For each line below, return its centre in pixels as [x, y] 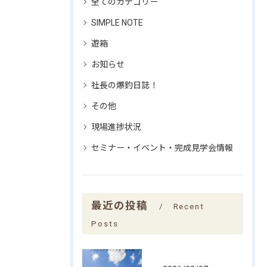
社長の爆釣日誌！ [125, 85]
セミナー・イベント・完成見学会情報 [162, 148]
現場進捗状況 [116, 127]
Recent [189, 206]
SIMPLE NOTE [117, 23]
